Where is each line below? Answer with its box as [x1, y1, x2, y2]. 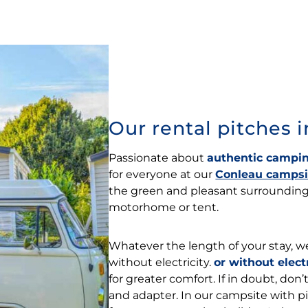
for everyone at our [109, 168, 216, 181]
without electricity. [109, 256, 214, 269]
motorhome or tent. [109, 201, 219, 214]
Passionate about [109, 151, 208, 164]
